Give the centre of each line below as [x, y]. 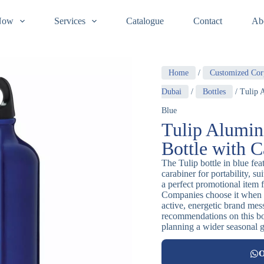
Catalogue [145, 21]
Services [70, 21]
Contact [207, 21]
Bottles [214, 92]
